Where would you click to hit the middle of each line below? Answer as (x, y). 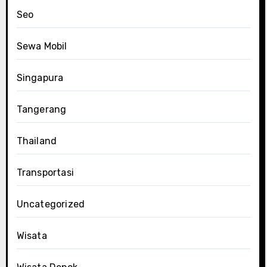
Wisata (32, 235)
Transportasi (45, 172)
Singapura (40, 77)
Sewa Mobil (42, 46)
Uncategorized (51, 204)
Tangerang (41, 109)
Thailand (37, 141)
